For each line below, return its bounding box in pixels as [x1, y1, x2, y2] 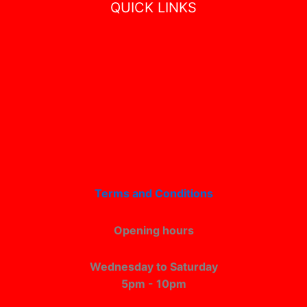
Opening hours [113, 223, 194, 237]
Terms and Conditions [94, 186, 213, 200]
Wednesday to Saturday [89, 260, 218, 273]
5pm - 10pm [121, 277, 186, 291]
